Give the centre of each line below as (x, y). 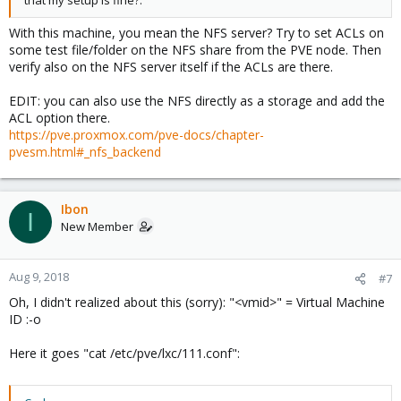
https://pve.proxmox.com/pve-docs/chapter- (137, 135)
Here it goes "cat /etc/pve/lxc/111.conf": (124, 353)
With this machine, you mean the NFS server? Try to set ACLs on (196, 33)
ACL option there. (60, 118)
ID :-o (25, 319)
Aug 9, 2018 (39, 277)
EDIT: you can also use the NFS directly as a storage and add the (197, 101)
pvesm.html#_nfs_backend (85, 152)
